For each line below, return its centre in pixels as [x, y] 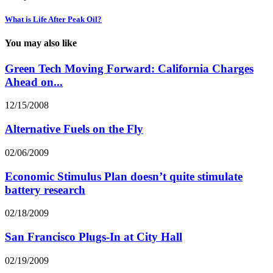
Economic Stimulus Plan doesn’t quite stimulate [124, 176]
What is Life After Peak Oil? [53, 19]
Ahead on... [34, 82]
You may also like [41, 43]
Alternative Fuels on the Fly [74, 129]
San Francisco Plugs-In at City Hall [94, 237]
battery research [45, 190]
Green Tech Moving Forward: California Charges [129, 68]
